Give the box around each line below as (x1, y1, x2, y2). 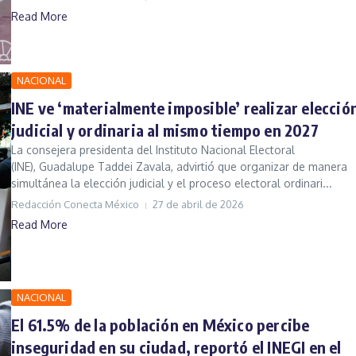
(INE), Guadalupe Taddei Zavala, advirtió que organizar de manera (11, 160, 347, 174)
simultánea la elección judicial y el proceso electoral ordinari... (11, 176, 332, 191)
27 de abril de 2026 (153, 198, 244, 211)
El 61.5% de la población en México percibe (11, 314, 310, 335)
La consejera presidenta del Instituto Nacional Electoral (11, 143, 295, 157)
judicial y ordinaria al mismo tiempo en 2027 (11, 120, 319, 141)
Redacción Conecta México (11, 198, 139, 211)
